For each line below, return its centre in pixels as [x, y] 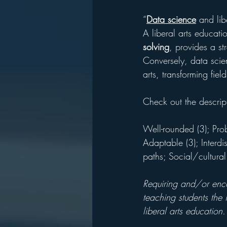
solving [156, 47]
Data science [171, 19]
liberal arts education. [184, 211]
